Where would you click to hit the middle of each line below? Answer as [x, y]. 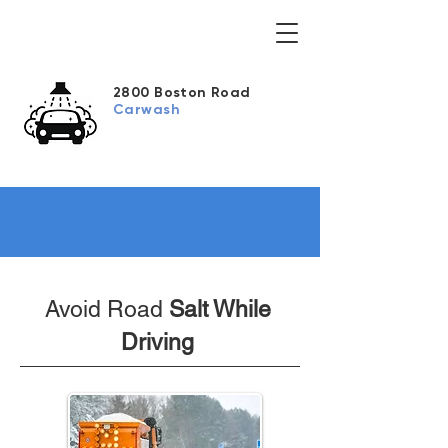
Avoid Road [106, 309]
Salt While [219, 309]
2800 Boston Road [182, 92]
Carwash [146, 109]
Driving [157, 342]
